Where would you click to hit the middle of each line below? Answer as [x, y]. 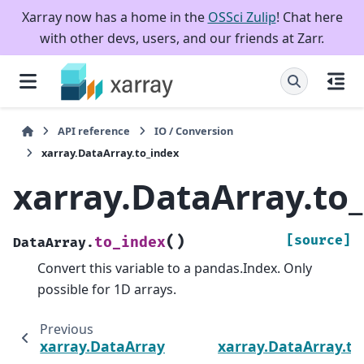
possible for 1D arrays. [107, 289]
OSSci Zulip [242, 17]
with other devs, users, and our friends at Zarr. [182, 38]
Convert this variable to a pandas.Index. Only [175, 268]
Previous [66, 329]
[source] [318, 240]
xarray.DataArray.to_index [110, 153]
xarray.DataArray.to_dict [128, 346]
